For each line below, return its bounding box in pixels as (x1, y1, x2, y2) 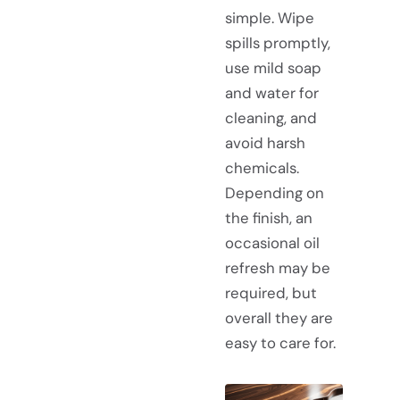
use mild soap (225, 58, 321, 79)
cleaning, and (225, 108, 317, 129)
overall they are (225, 308, 333, 329)
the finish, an (225, 208, 312, 229)
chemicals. (225, 158, 299, 179)
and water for (225, 83, 319, 104)
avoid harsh (225, 133, 305, 154)
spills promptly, (225, 33, 330, 54)
